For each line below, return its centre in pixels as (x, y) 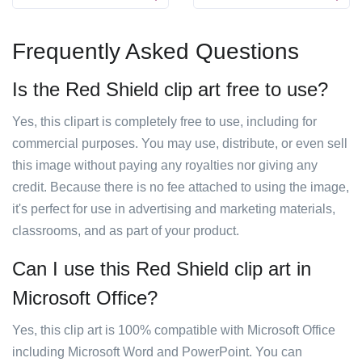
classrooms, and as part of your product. (126, 231)
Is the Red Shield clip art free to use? (170, 89)
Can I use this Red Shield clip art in (162, 269)
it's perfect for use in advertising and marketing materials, (174, 209)
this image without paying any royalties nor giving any (165, 165)
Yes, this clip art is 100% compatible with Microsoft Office (174, 330)
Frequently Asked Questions (156, 51)
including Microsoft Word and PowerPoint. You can (157, 352)
